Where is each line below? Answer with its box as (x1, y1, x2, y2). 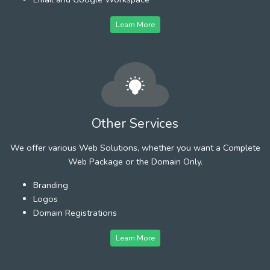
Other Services (92, 114, 178, 133)
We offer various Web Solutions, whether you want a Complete (10, 141, 260, 154)
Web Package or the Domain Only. (67, 155, 202, 168)
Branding (33, 178, 68, 191)
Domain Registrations (33, 206, 117, 219)
